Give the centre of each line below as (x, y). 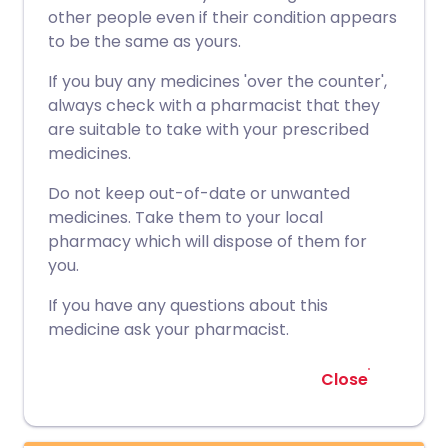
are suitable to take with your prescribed (208, 129)
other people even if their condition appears (222, 17)
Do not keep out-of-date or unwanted (199, 193)
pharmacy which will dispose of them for (207, 241)
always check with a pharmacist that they (214, 105)
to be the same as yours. (144, 41)
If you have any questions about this (188, 305)
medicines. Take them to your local (185, 217)
